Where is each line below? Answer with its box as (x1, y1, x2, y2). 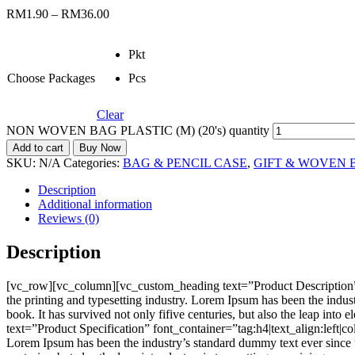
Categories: (63, 155, 123, 170)
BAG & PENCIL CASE (123, 155, 247, 170)
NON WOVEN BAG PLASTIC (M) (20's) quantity (6, 123, 269, 137)
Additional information (38, 197, 152, 211)
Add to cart (13, 141, 63, 154)
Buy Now (79, 141, 120, 154)
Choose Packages (7, 71, 95, 85)
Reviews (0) (38, 211, 99, 225)
